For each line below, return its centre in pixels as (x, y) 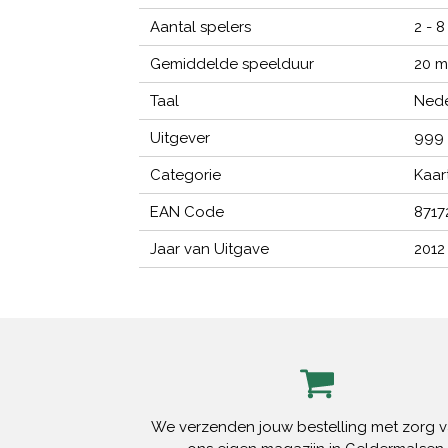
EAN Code (187, 212)
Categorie (186, 175)
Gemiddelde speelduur (232, 64)
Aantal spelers (201, 27)
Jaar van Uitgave (210, 249)
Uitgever (180, 138)
